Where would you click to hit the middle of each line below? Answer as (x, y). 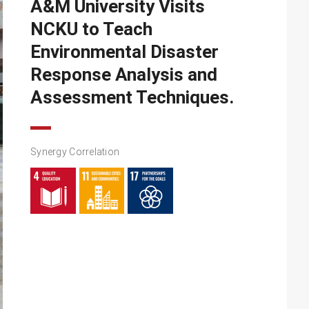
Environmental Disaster (124, 52)
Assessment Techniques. (132, 98)
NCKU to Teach (91, 29)
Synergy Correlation (75, 152)
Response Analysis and (124, 75)
